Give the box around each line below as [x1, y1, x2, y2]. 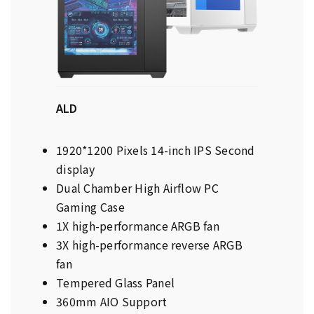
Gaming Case [56, 198, 125, 216]
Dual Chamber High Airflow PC [56, 179, 219, 197]
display [56, 161, 95, 178]
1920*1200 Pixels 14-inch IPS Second [56, 142, 255, 159]
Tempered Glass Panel [56, 274, 175, 292]
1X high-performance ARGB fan [56, 217, 219, 235]
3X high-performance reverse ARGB [56, 236, 243, 254]
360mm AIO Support [56, 293, 168, 310]
